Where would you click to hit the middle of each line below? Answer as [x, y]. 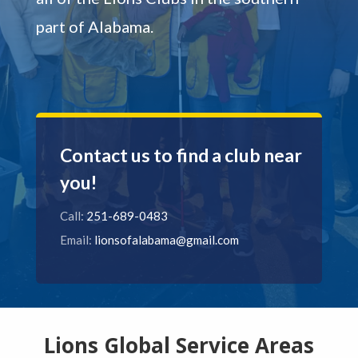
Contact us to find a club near [181, 155]
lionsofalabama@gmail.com [166, 239]
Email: [77, 239]
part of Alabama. [94, 26]
